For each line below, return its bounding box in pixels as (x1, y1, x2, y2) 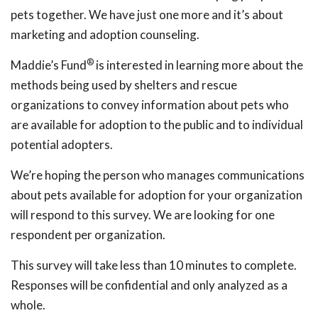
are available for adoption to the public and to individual (11, 117, 303, 132)
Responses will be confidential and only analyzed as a (11, 278, 287, 292)
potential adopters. (11, 137, 113, 152)
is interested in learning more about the (94, 57, 303, 72)
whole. (11, 297, 45, 312)
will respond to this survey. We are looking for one (11, 207, 275, 222)
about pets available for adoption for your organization (11, 187, 302, 202)
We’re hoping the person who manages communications (11, 168, 305, 182)
